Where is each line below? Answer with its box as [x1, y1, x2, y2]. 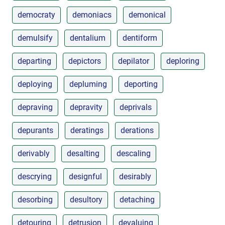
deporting [124, 79, 158, 89]
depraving [18, 102, 53, 112]
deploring [166, 56, 199, 66]
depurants [18, 125, 53, 135]
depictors [68, 56, 101, 66]
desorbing [18, 194, 53, 204]
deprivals [120, 102, 152, 112]
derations [121, 125, 154, 135]
